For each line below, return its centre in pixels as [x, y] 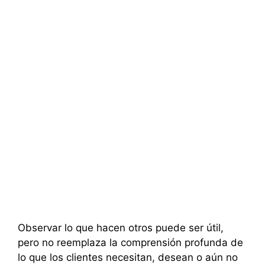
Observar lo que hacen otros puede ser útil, [121, 228]
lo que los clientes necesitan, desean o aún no [128, 258]
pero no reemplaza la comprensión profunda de [130, 243]
